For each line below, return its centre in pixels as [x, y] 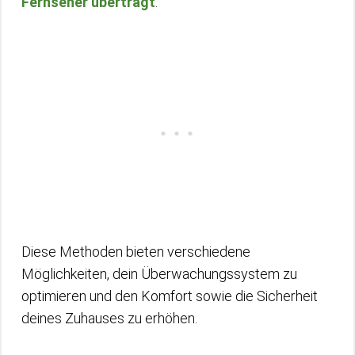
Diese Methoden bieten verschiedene [136, 252]
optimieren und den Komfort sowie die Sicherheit [170, 296]
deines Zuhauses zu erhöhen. [109, 318]
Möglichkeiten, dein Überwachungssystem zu [159, 274]
